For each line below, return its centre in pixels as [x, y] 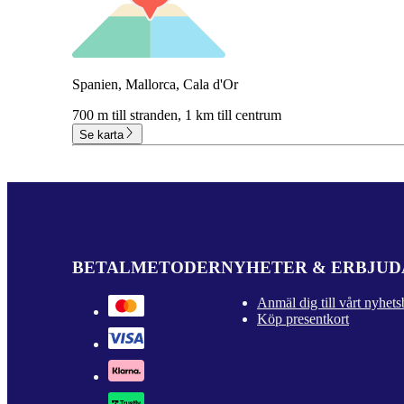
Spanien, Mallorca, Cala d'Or [155, 85]
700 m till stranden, [129, 115]
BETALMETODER [147, 268]
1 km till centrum [233, 115]
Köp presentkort [303, 319]
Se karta [101, 134]
